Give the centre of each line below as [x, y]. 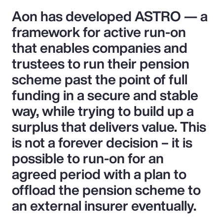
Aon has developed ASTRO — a [110, 16]
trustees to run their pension [101, 63]
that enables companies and [100, 47]
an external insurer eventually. [104, 205]
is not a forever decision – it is [102, 142]
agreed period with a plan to [99, 174]
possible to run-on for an [88, 158]
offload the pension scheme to [106, 189]
